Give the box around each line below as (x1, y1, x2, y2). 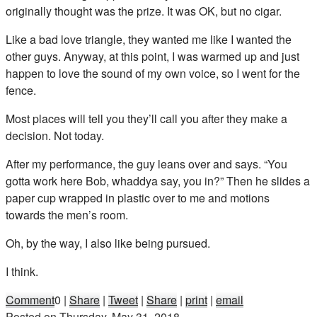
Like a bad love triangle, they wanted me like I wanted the (6, 30, 292, 47)
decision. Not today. (6, 127, 104, 144)
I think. (6, 263, 38, 279)
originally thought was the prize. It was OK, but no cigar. (6, 2, 282, 19)
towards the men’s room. (6, 206, 128, 223)
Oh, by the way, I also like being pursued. (6, 234, 210, 251)
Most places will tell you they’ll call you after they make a (6, 110, 287, 127)
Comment (6, 291, 54, 308)
